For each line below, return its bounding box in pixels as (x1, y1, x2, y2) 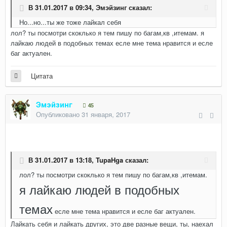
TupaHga (96, 155, 123, 165)
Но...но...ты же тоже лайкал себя (19, 17, 121, 27)
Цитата (31, 71, 53, 81)
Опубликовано (36, 109, 82, 119)
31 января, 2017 (82, 109, 130, 119)
